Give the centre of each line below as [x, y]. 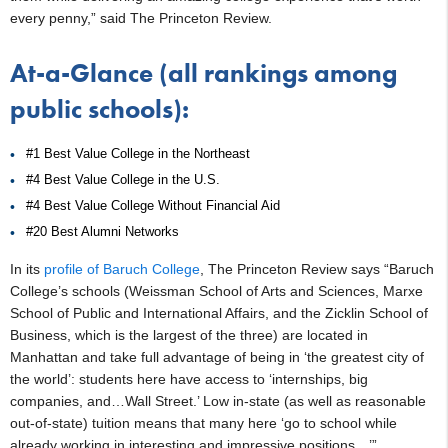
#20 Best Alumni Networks [102, 231]
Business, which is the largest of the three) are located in [189, 334]
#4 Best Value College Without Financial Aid [153, 205]
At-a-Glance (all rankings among [203, 72]
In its [27, 268]
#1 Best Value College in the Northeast [138, 153]
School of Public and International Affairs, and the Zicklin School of [219, 312]
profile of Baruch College [122, 268]
